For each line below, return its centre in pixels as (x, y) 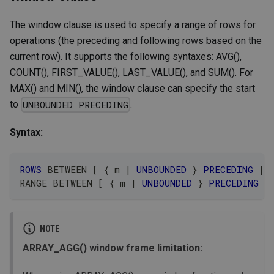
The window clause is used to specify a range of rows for (133, 24)
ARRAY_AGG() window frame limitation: (113, 248)
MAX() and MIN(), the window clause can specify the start (132, 88)
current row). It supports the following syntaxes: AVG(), (126, 56)
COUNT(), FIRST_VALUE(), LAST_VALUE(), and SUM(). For (131, 72)
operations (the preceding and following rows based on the (136, 40)
